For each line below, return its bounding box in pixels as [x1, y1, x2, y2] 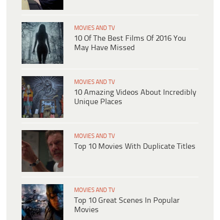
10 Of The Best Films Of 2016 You [74, 34, 186, 43]
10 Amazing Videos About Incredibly [74, 88, 196, 97]
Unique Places [74, 98, 122, 107]
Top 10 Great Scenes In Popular [74, 196, 180, 205]
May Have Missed [74, 44, 135, 53]
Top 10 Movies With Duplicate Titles [74, 142, 195, 151]
